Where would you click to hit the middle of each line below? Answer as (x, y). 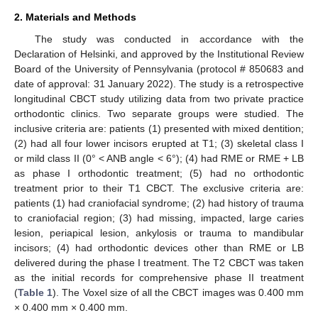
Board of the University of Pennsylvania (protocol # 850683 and (159, 68)
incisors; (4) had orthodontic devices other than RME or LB (159, 247)
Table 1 (35, 292)
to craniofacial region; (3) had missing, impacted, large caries (159, 218)
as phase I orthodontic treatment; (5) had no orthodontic (159, 173)
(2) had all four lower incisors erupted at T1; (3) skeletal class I (159, 143)
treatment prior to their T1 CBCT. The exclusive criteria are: (159, 188)
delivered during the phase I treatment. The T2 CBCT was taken (159, 262)
